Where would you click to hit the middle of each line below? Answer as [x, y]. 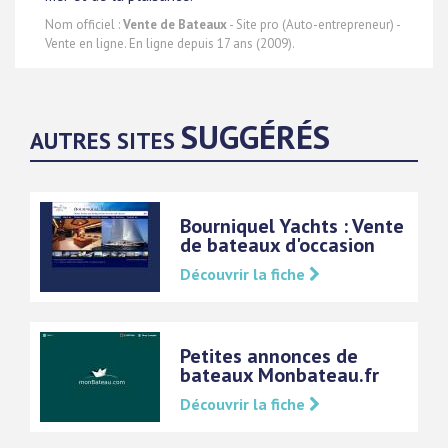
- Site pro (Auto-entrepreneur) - [313, 24]
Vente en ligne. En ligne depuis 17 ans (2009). [170, 43]
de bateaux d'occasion [277, 245]
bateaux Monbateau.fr [279, 375]
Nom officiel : [84, 24]
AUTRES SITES [105, 140]
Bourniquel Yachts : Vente [292, 226]
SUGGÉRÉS [255, 136]
